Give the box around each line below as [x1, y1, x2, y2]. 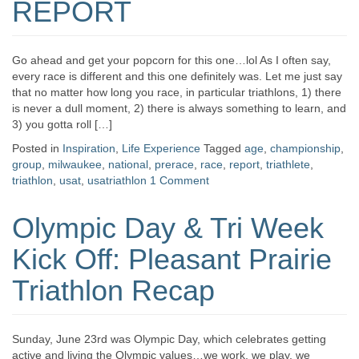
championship [270, 142, 341, 155]
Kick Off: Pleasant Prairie [12, 243, 332, 276]
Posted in [12, 142, 63, 155]
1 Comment [150, 174, 209, 187]
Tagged [204, 142, 244, 155]
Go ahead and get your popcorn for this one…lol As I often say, [12, 54, 331, 67]
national [108, 158, 148, 171]
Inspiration [63, 142, 115, 155]
